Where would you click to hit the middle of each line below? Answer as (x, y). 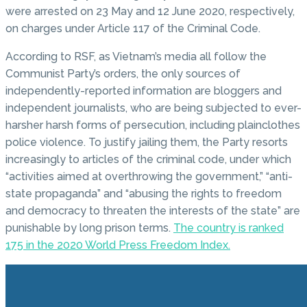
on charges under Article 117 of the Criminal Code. (133, 29)
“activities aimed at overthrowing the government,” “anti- (149, 177)
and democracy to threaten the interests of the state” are (153, 211)
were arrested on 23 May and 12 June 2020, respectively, (150, 12)
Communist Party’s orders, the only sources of (123, 74)
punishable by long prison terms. (89, 228)
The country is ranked (229, 228)
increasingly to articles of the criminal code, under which (148, 160)
